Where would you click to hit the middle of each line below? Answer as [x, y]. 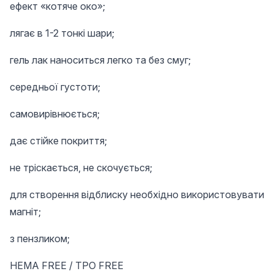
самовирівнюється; [55, 114]
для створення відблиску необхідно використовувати [137, 194]
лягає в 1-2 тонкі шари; [62, 33]
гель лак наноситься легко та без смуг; [100, 60]
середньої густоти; [55, 87]
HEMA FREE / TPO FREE [67, 265]
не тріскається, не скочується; [81, 168]
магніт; [25, 212]
